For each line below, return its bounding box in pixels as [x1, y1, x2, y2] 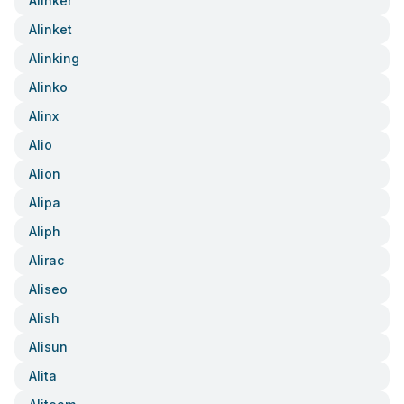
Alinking [29, 50, 79, 66]
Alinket [29, 22, 72, 37]
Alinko [29, 79, 68, 95]
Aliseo [29, 281, 68, 297]
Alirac [29, 252, 64, 268]
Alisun [29, 339, 68, 354]
